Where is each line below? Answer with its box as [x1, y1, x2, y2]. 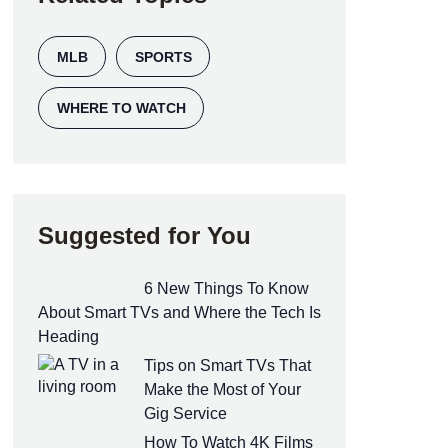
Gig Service [144, 404, 227, 422]
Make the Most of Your [144, 380, 301, 398]
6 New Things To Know [144, 279, 309, 297]
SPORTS [134, 48, 192, 65]
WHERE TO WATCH [56, 100, 186, 117]
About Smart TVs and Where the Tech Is [38, 303, 321, 321]
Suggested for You [38, 221, 251, 249]
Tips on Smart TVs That [144, 356, 311, 374]
